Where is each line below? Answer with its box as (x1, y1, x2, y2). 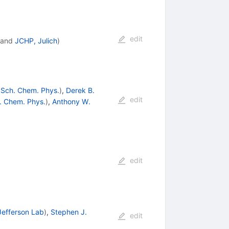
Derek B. (65, 85, 95, 95)
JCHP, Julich (14, 36, 57, 45)
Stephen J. (50, 207, 87, 216)
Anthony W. (52, 97, 90, 106)
